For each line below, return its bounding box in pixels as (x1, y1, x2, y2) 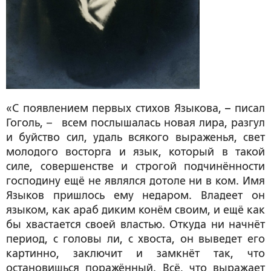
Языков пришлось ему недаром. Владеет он (6, 189, 265, 201)
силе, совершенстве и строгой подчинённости (6, 160, 265, 172)
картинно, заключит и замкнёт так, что (6, 247, 265, 260)
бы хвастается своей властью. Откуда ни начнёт (6, 218, 265, 230)
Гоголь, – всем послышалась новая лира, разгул (6, 116, 265, 129)
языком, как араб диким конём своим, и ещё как (6, 203, 265, 216)
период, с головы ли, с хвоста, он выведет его (6, 232, 265, 245)
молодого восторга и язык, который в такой (6, 145, 265, 158)
